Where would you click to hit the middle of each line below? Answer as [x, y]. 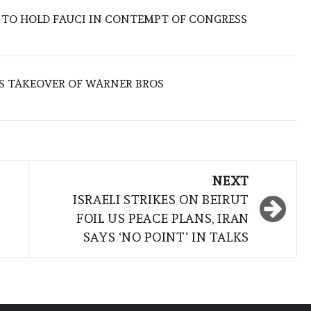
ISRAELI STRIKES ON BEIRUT [161, 200]
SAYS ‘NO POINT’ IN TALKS [166, 237]
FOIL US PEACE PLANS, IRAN [163, 219]
